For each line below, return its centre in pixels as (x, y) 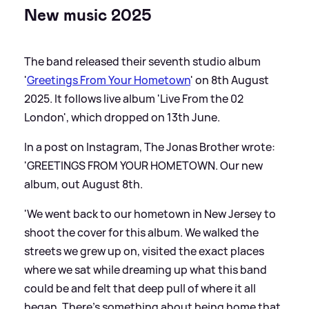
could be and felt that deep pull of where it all (140, 289)
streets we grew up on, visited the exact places (144, 251)
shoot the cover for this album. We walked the (141, 233)
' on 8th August (230, 80)
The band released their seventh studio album (142, 62)
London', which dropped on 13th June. (122, 118)
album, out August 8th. (83, 185)
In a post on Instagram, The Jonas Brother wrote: (150, 147)
